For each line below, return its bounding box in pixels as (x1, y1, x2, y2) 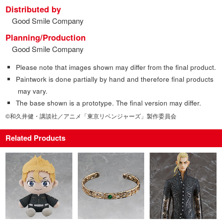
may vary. (17, 86, 48, 96)
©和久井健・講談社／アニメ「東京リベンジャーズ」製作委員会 (5, 111, 177, 120)
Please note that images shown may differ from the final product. (15, 62, 216, 72)
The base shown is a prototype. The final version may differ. (15, 98, 201, 108)
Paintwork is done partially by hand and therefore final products (15, 74, 214, 84)
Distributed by (5, 3, 61, 15)
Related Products (5, 132, 66, 144)
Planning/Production (5, 31, 86, 43)
